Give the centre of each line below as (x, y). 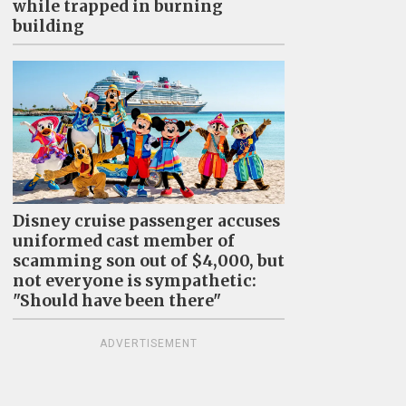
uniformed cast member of (123, 242)
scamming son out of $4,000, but (148, 261)
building (48, 27)
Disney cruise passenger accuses (146, 222)
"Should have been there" (116, 301)
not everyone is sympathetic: (134, 281)
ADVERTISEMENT (148, 344)
